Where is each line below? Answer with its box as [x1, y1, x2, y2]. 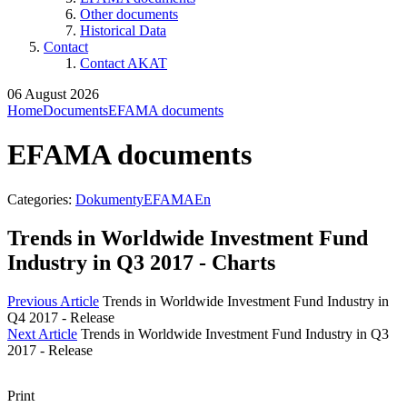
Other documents [80, 6, 178, 22]
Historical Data [80, 23, 166, 38]
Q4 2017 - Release [7, 309, 114, 325]
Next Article [7, 325, 77, 342]
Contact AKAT [80, 55, 167, 71]
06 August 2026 [7, 86, 99, 102]
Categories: [7, 191, 75, 207]
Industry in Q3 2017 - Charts [7, 250, 275, 274]
